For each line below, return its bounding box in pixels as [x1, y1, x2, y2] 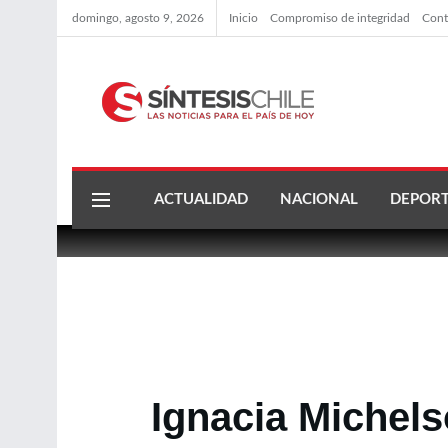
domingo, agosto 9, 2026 [72, 12, 204, 24]
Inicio [229, 12, 258, 24]
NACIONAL [280, 192, 358, 207]
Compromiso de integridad [270, 12, 410, 24]
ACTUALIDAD [154, 192, 248, 207]
